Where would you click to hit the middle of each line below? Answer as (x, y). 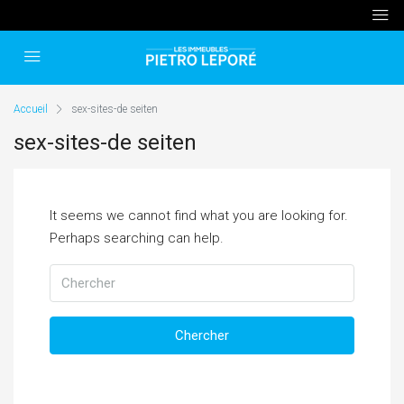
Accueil (31, 109)
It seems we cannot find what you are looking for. (199, 216)
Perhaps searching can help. (137, 238)
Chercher (202, 335)
